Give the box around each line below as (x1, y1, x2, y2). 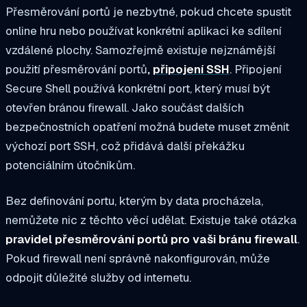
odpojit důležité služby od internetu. (5, 270, 194, 286)
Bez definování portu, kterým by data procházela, (5, 193, 263, 209)
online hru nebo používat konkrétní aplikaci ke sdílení (5, 23, 282, 39)
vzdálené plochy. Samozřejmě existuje (5, 42, 210, 58)
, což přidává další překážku (96, 138, 245, 154)
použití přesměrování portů (5, 62, 147, 77)
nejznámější (210, 42, 275, 58)
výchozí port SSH (5, 138, 96, 154)
